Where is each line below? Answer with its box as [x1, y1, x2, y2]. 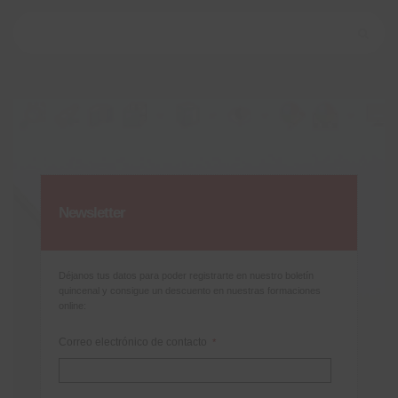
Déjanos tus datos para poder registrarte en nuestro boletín [59, 270, 314, 281]
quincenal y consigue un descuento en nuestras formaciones [59, 285, 321, 296]
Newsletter [59, 204, 125, 221]
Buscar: [12, 9, 57, 25]
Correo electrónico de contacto [59, 336, 212, 348]
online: [59, 300, 86, 311]
